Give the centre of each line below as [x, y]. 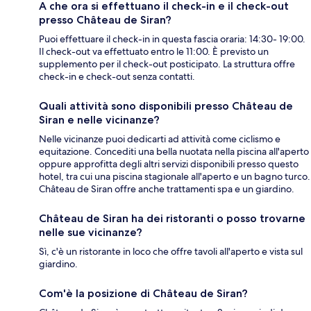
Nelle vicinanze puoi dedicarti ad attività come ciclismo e [160, 138]
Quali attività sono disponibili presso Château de [166, 106]
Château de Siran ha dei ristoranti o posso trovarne [172, 218]
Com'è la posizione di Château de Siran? [143, 293]
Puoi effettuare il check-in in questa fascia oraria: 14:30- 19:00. [172, 39]
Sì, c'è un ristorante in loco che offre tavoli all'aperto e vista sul [171, 251]
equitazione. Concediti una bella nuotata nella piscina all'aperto [174, 151]
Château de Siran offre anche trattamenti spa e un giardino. [167, 188]
